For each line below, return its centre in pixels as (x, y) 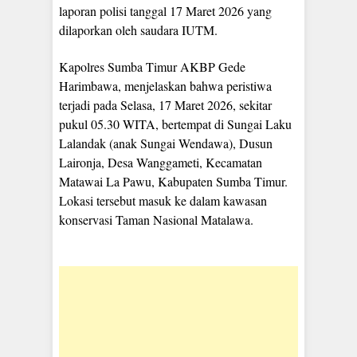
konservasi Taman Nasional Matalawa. (156, 220)
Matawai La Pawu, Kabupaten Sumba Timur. (173, 182)
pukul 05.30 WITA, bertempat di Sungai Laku (175, 124)
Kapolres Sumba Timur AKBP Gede (152, 67)
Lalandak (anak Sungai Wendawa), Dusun (166, 143)
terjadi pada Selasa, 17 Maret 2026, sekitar (165, 105)
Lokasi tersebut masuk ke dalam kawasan (163, 201)
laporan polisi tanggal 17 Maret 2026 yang (165, 11)
